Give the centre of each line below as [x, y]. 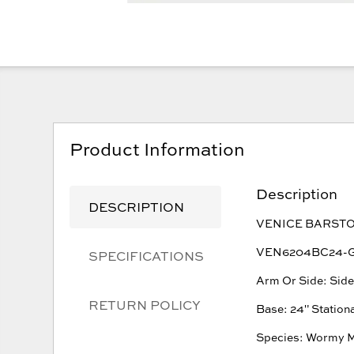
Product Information [158, 149]
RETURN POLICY [145, 305]
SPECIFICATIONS [147, 256]
